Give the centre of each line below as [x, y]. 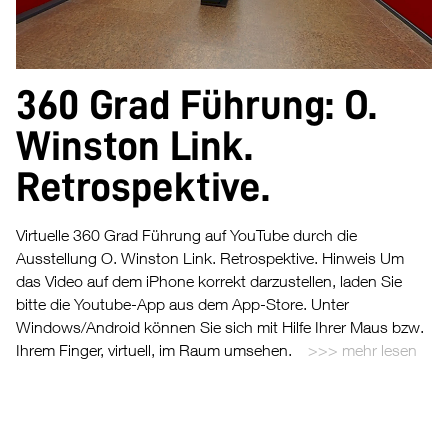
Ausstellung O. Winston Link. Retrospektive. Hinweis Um [210, 258]
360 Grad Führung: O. [196, 105]
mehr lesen [379, 350]
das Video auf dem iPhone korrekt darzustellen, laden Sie [209, 281]
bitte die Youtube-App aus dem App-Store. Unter [182, 304]
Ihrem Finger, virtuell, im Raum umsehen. [154, 350]
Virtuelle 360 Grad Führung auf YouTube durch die [186, 235]
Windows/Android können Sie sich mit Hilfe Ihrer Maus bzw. [220, 327]
